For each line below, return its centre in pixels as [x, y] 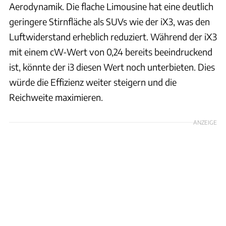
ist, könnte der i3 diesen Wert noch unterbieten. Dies [112, 67]
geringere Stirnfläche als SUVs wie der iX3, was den [109, 21]
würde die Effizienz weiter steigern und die [93, 82]
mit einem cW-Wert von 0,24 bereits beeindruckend [111, 51]
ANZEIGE [205, 122]
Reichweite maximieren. [56, 97]
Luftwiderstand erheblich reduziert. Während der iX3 [113, 36]
